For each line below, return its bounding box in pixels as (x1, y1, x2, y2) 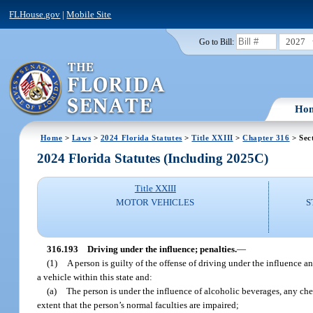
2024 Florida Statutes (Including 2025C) (37, 151, 269, 166)
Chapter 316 (242, 133, 290, 142)
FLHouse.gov (9, 8, 61, 20)
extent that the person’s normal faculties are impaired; (37, 299, 240, 310)
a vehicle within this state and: (37, 271, 153, 282)
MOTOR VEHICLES (116, 197, 195, 208)
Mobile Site (66, 8, 112, 20)
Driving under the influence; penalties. (87, 243, 237, 254)
